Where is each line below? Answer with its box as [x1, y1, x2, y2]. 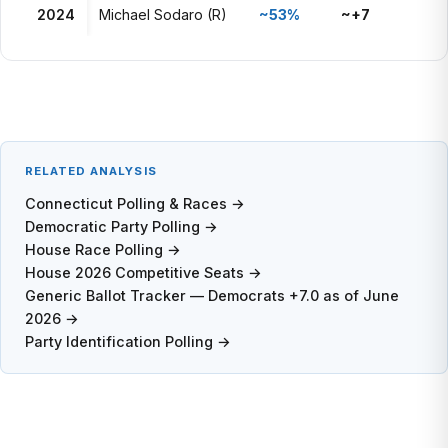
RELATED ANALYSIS [25, 164, 157, 178]
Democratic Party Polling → [25, 218, 218, 235]
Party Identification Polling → [25, 333, 231, 350]
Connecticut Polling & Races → [25, 195, 245, 212]
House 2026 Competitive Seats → [25, 264, 262, 281]
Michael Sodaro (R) [99, 6, 227, 23]
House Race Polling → [25, 241, 181, 258]
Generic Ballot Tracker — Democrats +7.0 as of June [25, 287, 399, 304]
